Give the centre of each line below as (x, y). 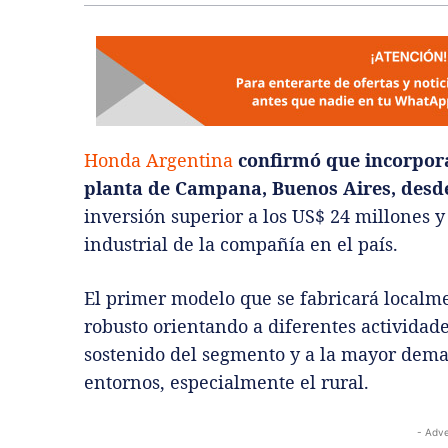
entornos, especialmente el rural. (226, 382)
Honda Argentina (161, 160)
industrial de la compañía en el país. (241, 244)
